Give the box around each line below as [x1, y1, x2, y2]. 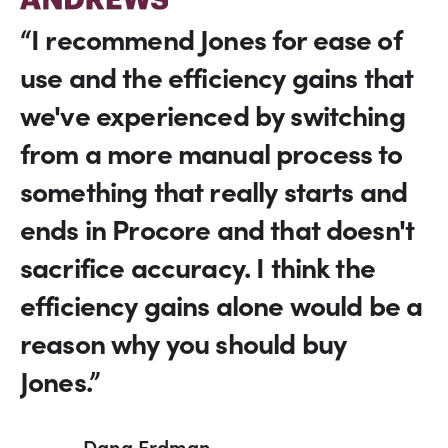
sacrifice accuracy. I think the [20, 247, 375, 286]
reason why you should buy [20, 323, 347, 362]
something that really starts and [20, 171, 408, 210]
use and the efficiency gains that [20, 57, 414, 96]
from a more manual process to [20, 133, 403, 172]
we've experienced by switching [20, 95, 405, 134]
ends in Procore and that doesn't [20, 209, 415, 248]
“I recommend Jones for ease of [20, 19, 402, 58]
